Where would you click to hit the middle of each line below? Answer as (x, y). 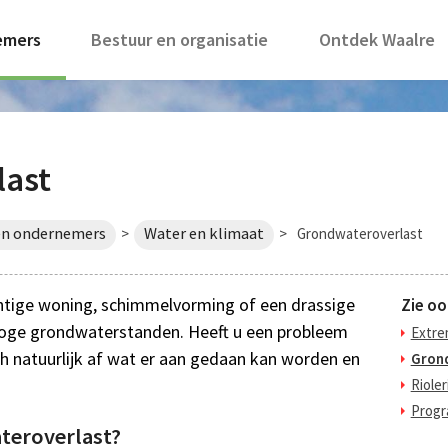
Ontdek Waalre (376, 39)
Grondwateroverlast (360, 233)
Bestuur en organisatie (180, 39)
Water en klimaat (204, 233)
